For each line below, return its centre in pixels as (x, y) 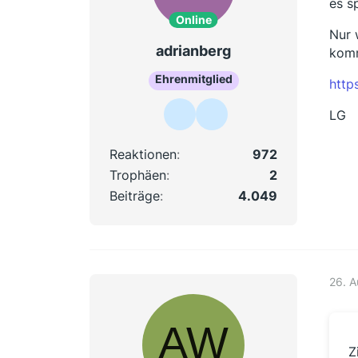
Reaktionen (143, 155)
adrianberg (193, 50)
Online (193, 19)
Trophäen (138, 175)
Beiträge (135, 196)
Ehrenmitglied (193, 79)
